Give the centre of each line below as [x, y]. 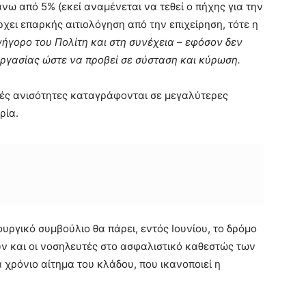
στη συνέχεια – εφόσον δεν [175, 42]
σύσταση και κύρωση [185, 59]
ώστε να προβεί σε [87, 59]
